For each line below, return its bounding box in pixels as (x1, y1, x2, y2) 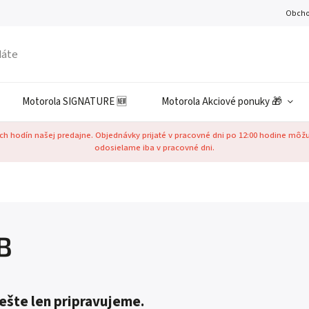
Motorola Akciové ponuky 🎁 (161, 94, 282, 109)
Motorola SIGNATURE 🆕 (22, 94, 127, 109)
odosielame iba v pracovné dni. (94, 141, 215, 154)
